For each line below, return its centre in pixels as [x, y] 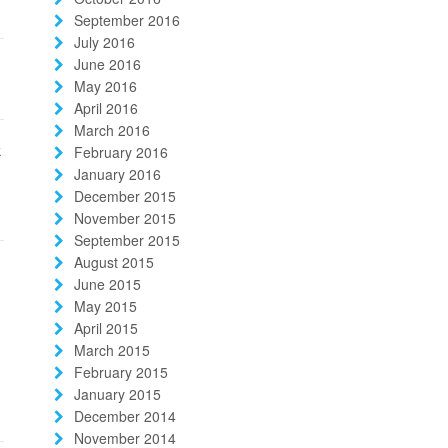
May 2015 [105, 306]
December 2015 [124, 196]
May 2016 [105, 86]
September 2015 [126, 240]
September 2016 [126, 20]
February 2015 [120, 372]
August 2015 [113, 262]
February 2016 [120, 152]
